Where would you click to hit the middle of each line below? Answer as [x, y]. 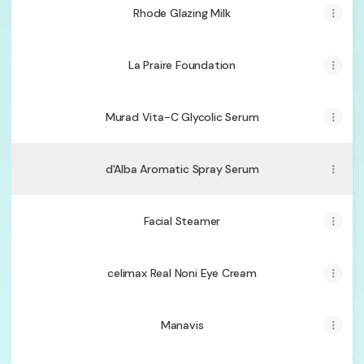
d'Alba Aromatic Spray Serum [182, 169]
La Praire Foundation [182, 65]
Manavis [182, 325]
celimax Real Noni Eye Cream [182, 273]
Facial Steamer [182, 221]
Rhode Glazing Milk [182, 13]
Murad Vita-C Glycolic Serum [182, 117]
